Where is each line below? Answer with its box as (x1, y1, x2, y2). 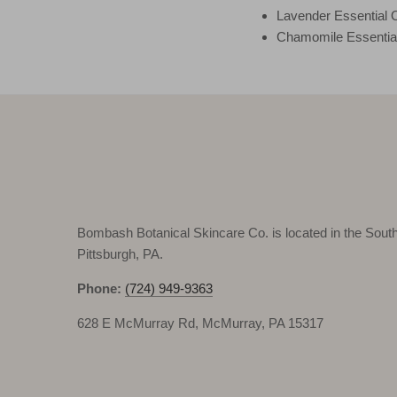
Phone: (77, 280, 126, 296)
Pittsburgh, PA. (77, 245, 164, 261)
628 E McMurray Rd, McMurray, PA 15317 (77, 315, 324, 331)
